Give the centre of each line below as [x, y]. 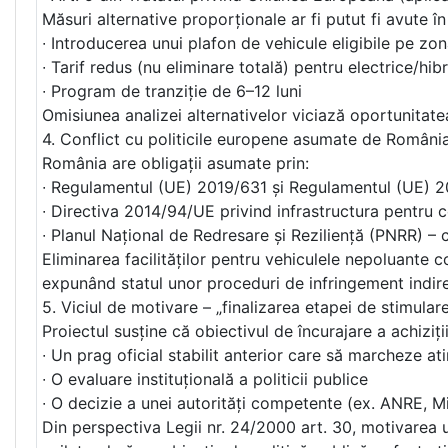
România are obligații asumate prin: [175, 163]
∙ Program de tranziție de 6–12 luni [171, 91]
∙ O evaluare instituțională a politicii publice [204, 379]
